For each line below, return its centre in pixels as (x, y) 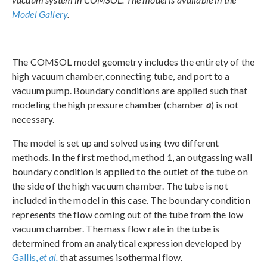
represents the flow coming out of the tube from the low (128, 215)
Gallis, (26, 257)
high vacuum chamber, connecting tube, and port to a (121, 76)
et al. (49, 257)
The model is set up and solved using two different (116, 143)
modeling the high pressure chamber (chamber (109, 105)
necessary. (33, 119)
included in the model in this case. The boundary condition (131, 200)
